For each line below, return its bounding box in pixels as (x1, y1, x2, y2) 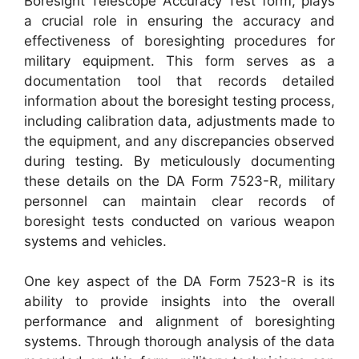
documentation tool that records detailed (24, 72, 335, 89)
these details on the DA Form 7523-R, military (24, 172, 335, 189)
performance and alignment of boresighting (24, 313, 335, 329)
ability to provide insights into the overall (24, 293, 335, 309)
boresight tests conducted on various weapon (24, 212, 335, 229)
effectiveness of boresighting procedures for (24, 32, 335, 49)
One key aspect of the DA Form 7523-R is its (24, 273, 335, 289)
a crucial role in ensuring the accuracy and (24, 12, 335, 29)
